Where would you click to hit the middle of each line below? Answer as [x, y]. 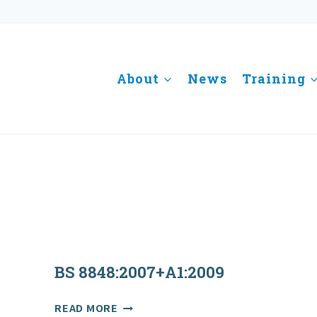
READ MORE [86, 308]
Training [274, 78]
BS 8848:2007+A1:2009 [140, 272]
